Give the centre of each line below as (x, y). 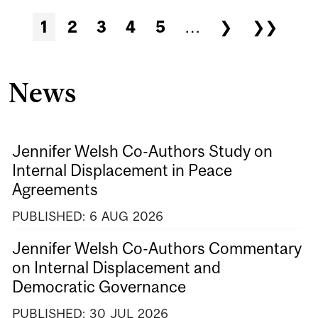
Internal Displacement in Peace (122, 171)
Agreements (55, 190)
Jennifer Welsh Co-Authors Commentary (157, 248)
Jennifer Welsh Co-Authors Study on (142, 152)
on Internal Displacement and (116, 267)
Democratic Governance (99, 286)
